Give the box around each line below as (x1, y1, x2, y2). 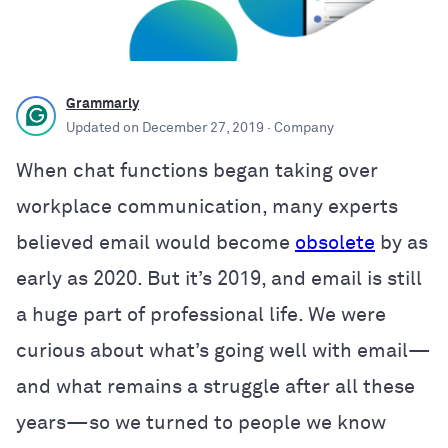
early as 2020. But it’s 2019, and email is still (16, 268, 422, 289)
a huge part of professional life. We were (16, 304, 386, 325)
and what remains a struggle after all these (16, 376, 415, 397)
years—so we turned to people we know (16, 412, 386, 433)
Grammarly (66, 96, 139, 111)
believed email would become (16, 232, 295, 253)
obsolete (295, 232, 375, 253)
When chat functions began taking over (16, 160, 378, 181)
